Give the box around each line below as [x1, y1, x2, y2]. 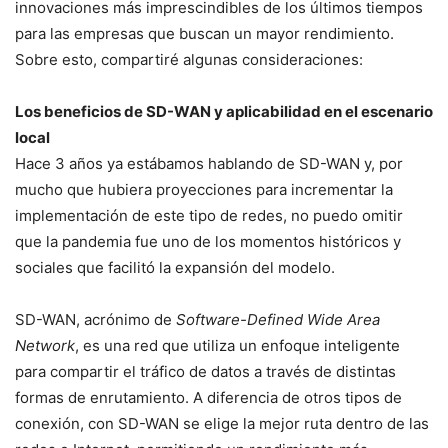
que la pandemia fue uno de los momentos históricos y [15, 232, 401, 251]
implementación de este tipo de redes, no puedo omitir [15, 206, 403, 225]
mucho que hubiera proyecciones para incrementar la [15, 180, 393, 199]
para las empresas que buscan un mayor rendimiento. [15, 24, 394, 43]
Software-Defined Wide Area [176, 310, 380, 329]
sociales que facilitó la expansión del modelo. [15, 258, 335, 277]
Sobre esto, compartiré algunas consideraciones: [15, 50, 363, 69]
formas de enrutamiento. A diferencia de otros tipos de [15, 388, 402, 407]
